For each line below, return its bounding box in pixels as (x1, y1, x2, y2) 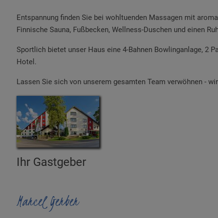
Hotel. (17, 57, 36, 66)
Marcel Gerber (17, 190, 78, 211)
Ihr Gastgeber (17, 155, 86, 169)
